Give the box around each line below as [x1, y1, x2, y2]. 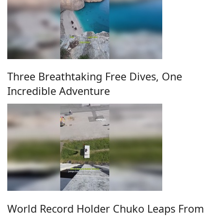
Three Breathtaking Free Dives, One [7, 69, 182, 84]
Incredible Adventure [7, 84, 110, 98]
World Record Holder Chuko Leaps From [7, 201, 204, 216]
